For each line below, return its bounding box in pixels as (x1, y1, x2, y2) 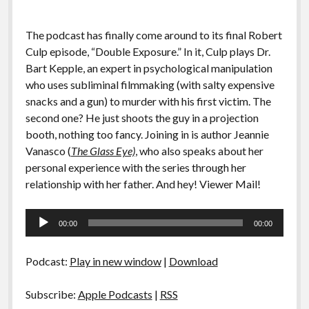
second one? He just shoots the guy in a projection (25, 111, 259, 125)
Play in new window (69, 255, 161, 268)
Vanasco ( (25, 144, 71, 158)
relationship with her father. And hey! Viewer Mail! (25, 177, 261, 191)
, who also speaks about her (134, 144, 263, 158)
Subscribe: (25, 288, 78, 301)
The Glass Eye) (70, 144, 135, 158)
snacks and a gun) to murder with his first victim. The (25, 94, 271, 108)
